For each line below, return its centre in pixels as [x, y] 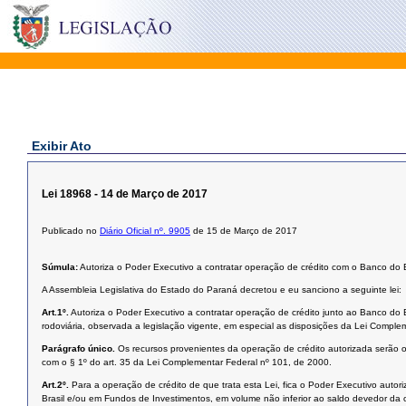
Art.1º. [55, 313]
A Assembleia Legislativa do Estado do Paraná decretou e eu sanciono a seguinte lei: [222, 290]
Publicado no [71, 231]
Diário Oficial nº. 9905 [145, 231]
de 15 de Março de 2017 [244, 231]
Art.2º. [55, 385]
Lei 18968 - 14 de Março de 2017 [125, 193]
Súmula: [60, 267]
